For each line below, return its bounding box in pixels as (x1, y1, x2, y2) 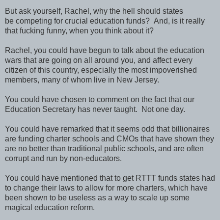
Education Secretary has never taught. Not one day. (5, 105, 185, 113)
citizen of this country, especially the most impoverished (5, 65, 197, 74)
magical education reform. (5, 203, 95, 212)
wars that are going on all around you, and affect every (5, 55, 192, 64)
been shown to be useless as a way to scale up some (5, 193, 190, 202)
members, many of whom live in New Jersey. (5, 75, 159, 84)
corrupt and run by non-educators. (5, 154, 122, 163)
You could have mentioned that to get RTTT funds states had (5, 173, 215, 182)
